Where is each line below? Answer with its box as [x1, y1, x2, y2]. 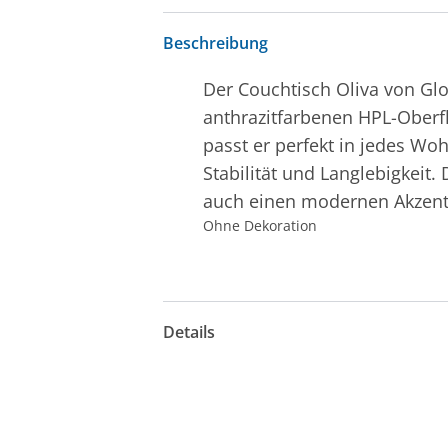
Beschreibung [163, 32, 269, 55]
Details [163, 321, 216, 344]
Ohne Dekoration [203, 215, 318, 235]
